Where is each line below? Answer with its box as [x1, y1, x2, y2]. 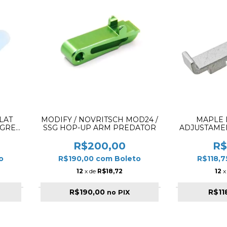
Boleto [115, 154, 141, 164]
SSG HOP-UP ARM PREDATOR [43, 123, 157, 133]
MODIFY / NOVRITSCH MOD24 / [41, 115, 159, 125]
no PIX [107, 188, 130, 197]
